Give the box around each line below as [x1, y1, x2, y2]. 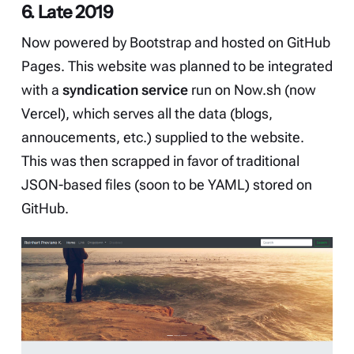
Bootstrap [129, 35, 191, 51]
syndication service [62, 82, 188, 99]
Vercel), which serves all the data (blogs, [21, 106, 273, 122]
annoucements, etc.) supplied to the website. [21, 130, 304, 146]
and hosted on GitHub [190, 35, 330, 51]
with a [21, 82, 62, 99]
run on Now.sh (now [187, 82, 316, 99]
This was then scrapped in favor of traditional [21, 153, 299, 170]
